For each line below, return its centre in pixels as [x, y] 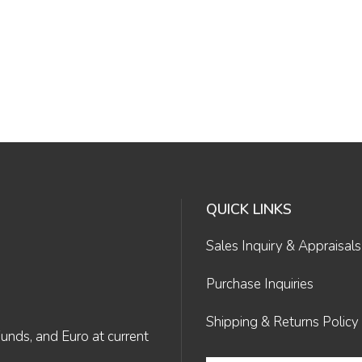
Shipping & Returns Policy [282, 322]
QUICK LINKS [249, 209]
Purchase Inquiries [260, 284]
